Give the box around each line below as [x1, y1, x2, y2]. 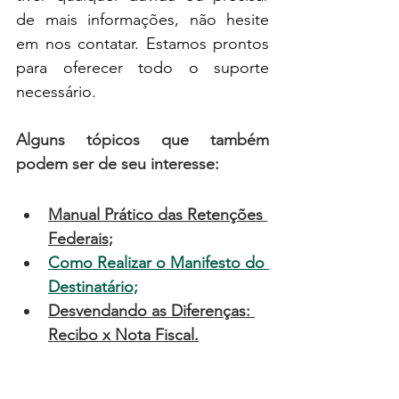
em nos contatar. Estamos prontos [16, 33, 269, 53]
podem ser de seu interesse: [16, 153, 219, 174]
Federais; [48, 228, 113, 248]
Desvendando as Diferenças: [48, 300, 255, 321]
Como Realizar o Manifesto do [48, 252, 269, 273]
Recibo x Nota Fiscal [48, 324, 194, 345]
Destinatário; [48, 276, 138, 297]
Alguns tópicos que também [16, 129, 269, 150]
